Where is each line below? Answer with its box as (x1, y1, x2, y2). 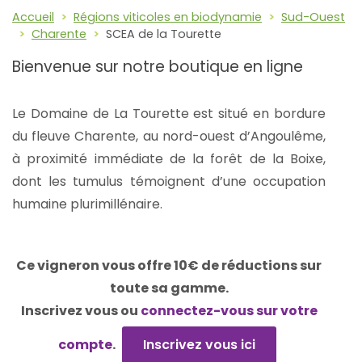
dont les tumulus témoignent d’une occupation (12, 172, 326, 191)
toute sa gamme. (109, 279, 229, 297)
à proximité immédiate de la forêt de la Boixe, (12, 149, 326, 168)
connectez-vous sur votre (140, 301, 318, 320)
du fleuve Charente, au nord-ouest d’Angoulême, (12, 127, 326, 145)
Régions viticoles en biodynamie (74, 9, 262, 26)
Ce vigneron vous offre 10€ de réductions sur (16, 256, 322, 275)
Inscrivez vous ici (142, 335, 255, 354)
